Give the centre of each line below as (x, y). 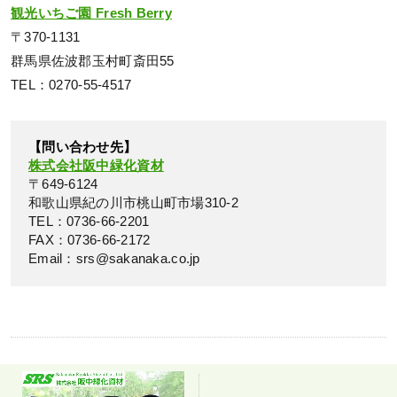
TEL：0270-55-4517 (71, 86)
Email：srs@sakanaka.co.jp (114, 259)
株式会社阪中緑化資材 (96, 166)
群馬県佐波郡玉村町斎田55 (93, 62)
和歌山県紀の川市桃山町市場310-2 (134, 203)
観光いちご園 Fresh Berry (92, 14)
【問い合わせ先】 (83, 148)
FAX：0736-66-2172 (90, 241)
